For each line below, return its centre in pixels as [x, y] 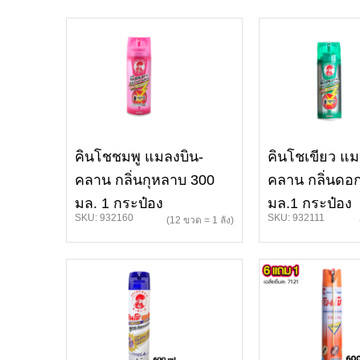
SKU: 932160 [104, 218]
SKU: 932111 [296, 218]
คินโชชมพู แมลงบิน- [139, 157]
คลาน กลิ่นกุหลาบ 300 [145, 180]
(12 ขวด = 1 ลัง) [200, 220]
